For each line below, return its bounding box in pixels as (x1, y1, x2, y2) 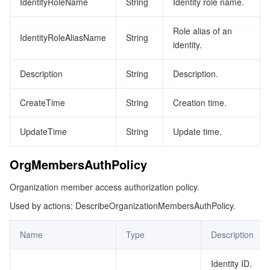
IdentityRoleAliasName (20, 31, 106, 43)
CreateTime (20, 96, 65, 108)
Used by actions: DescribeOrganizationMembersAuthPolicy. (10, 199, 236, 212)
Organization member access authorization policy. (10, 181, 199, 193)
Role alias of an (173, 25, 232, 37)
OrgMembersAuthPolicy (10, 155, 147, 173)
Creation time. (173, 96, 227, 108)
